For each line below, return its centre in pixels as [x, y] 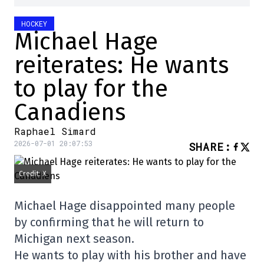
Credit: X [33, 174]
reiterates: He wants [121, 66]
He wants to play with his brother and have [130, 255]
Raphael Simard [55, 131]
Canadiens [70, 113]
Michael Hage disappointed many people [125, 206]
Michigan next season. [74, 239]
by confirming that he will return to [109, 222]
